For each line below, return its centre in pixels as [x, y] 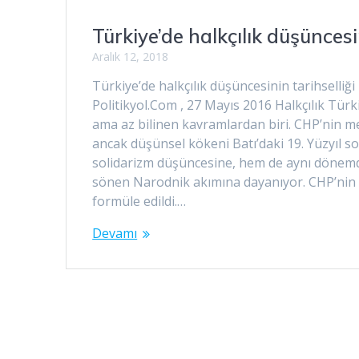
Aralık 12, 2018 [131, 57]
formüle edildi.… [139, 202]
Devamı [115, 234]
